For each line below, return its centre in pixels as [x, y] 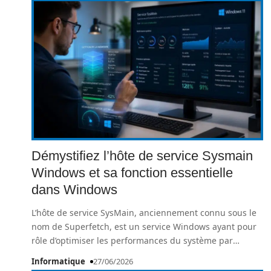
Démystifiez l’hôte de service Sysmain [142, 156]
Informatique [58, 261]
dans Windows [74, 190]
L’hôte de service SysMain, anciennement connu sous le [144, 213]
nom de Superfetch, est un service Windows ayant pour [144, 227]
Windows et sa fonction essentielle [132, 173]
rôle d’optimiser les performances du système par [132, 240]
